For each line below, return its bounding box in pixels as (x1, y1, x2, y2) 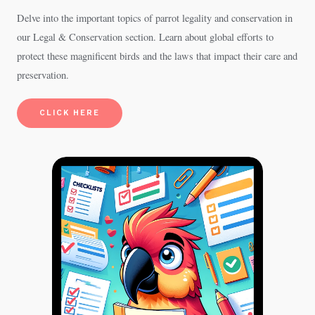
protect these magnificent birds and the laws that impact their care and (17, 49, 297, 63)
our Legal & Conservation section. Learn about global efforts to (17, 30, 274, 44)
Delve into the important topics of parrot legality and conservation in (17, 11, 292, 25)
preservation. (17, 68, 69, 82)
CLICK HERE (39, 108, 100, 117)
